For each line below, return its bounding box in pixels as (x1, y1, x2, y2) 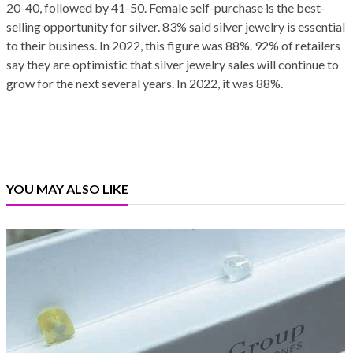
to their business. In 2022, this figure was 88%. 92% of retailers (6, 38, 340, 54)
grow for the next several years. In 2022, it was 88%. (6, 76, 283, 91)
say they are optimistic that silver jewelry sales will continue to (6, 57, 339, 72)
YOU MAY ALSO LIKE (6, 181, 128, 197)
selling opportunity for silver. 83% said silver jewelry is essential (6, 19, 345, 35)
